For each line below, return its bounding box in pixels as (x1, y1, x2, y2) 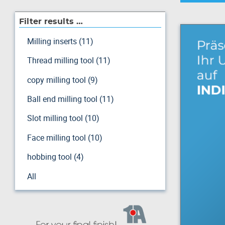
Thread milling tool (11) (27, 55, 110, 66)
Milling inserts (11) (27, 35, 93, 47)
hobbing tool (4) (27, 151, 84, 163)
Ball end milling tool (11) (27, 93, 114, 105)
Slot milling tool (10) (27, 113, 99, 124)
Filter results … (19, 17, 83, 26)
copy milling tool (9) (27, 74, 98, 85)
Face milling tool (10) (27, 132, 102, 143)
